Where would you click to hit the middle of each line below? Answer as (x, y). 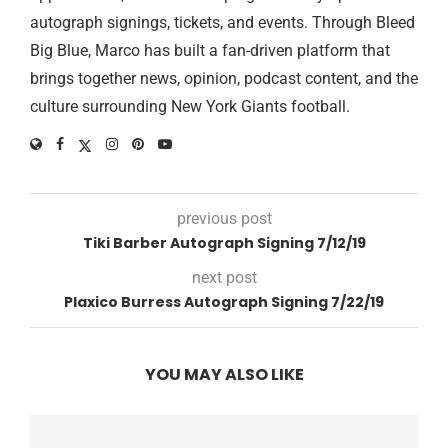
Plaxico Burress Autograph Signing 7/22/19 (224, 301)
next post (224, 277)
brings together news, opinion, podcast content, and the (224, 78)
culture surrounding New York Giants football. (190, 106)
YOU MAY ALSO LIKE (224, 374)
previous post (224, 218)
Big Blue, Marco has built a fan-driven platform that (210, 50)
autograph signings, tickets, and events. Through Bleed (222, 22)
